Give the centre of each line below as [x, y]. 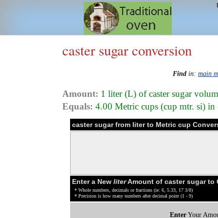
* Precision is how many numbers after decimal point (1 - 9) [134, 196]
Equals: [78, 106]
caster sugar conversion [127, 50]
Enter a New [93, 181]
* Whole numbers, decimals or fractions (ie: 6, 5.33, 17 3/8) [134, 190]
